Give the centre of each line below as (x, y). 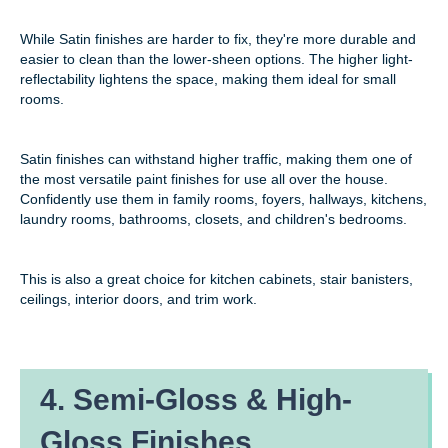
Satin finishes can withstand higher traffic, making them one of (216, 158)
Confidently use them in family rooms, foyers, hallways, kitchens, (223, 198)
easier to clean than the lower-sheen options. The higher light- (216, 58)
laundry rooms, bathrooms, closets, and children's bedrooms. (213, 218)
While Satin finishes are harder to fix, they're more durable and (218, 38)
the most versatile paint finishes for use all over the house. (204, 178)
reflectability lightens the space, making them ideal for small (208, 78)
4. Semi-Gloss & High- (196, 399)
